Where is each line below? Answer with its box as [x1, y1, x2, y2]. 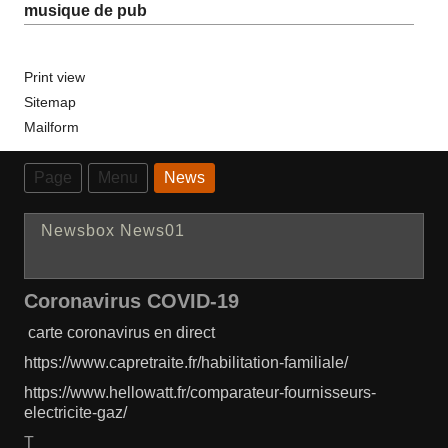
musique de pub [24, 2, 147, 19]
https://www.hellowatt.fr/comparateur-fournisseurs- [24, 384, 376, 401]
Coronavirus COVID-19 [24, 290, 239, 312]
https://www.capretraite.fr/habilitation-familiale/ [24, 354, 348, 371]
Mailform [24, 119, 79, 135]
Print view [24, 69, 85, 85]
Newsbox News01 [41, 222, 185, 239]
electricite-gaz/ [24, 404, 127, 421]
